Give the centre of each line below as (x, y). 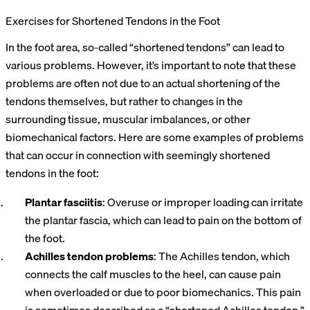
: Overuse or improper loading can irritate (203, 202)
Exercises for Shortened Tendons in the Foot (113, 21)
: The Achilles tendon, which (222, 256)
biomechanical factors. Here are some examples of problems (155, 137)
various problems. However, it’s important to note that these (151, 65)
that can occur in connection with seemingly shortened (138, 155)
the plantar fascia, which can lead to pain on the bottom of (163, 220)
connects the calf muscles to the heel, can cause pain (153, 274)
